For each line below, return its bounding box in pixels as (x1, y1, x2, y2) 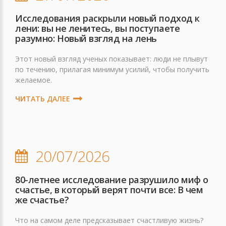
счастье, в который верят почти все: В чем (15, 184, 203, 196)
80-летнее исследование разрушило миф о (15, 174, 208, 186)
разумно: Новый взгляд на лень (15, 32, 157, 44)
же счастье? (15, 194, 69, 206)
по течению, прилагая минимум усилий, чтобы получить (15, 65, 209, 74)
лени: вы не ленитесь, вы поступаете (15, 22, 180, 34)
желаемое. (15, 75, 52, 85)
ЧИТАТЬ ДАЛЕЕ (15, 94, 70, 103)
